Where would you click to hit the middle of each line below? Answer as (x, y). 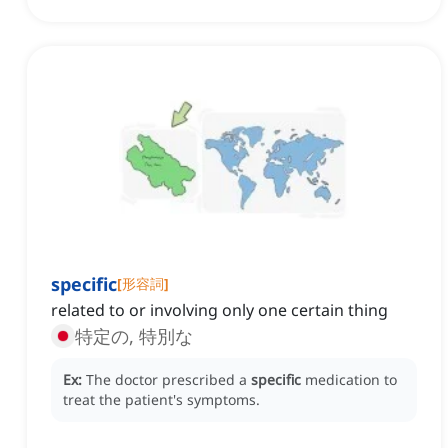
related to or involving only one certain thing (219, 310)
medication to (351, 380)
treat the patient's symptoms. (161, 400)
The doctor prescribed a (168, 380)
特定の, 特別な (134, 336)
